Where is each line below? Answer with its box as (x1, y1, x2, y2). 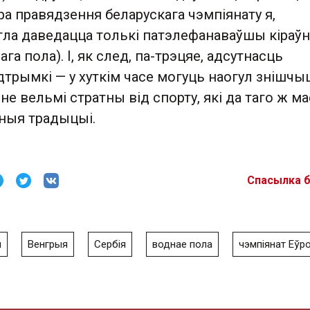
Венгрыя (28, 238, 68, 250)
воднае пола (152, 238, 212, 250)
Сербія (94, 238, 126, 250)
